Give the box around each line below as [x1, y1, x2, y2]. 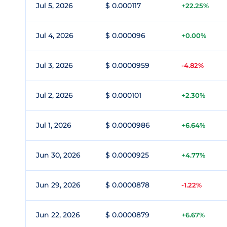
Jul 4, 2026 [36, 31, 73, 40]
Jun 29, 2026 [36, 180, 81, 190]
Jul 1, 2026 [36, 121, 71, 130]
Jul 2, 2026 [36, 91, 73, 100]
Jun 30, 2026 [36, 150, 81, 160]
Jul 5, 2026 [36, 1, 73, 10]
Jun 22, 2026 [36, 210, 80, 219]
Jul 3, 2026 [36, 61, 73, 70]
